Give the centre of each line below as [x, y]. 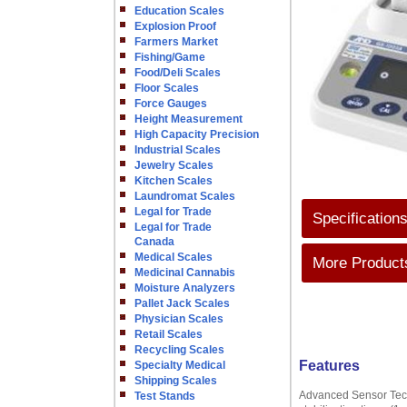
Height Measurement [189, 119]
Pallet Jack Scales [182, 303]
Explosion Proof [175, 26]
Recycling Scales [179, 350]
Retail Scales [169, 334]
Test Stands [165, 396]
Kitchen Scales [174, 181]
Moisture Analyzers [185, 288]
